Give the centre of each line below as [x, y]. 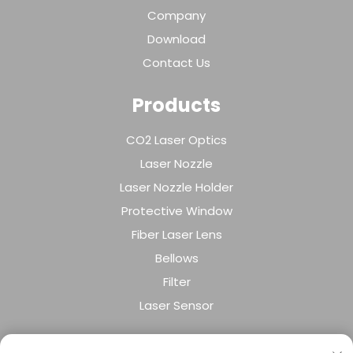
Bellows [176, 258]
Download [176, 39]
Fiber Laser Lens [176, 235]
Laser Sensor [176, 306]
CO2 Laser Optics [176, 140]
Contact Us [176, 63]
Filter [176, 282]
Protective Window [176, 211]
